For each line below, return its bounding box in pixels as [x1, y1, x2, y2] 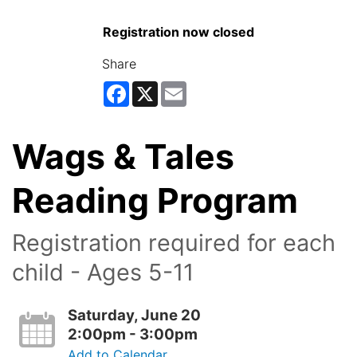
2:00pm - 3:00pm [67, 324, 198, 343]
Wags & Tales [12, 135, 234, 177]
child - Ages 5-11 [12, 257, 213, 286]
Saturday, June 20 [67, 305, 201, 324]
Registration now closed [103, 23, 254, 40]
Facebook [129, 79, 189, 96]
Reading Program [12, 179, 306, 221]
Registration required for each [12, 228, 335, 257]
